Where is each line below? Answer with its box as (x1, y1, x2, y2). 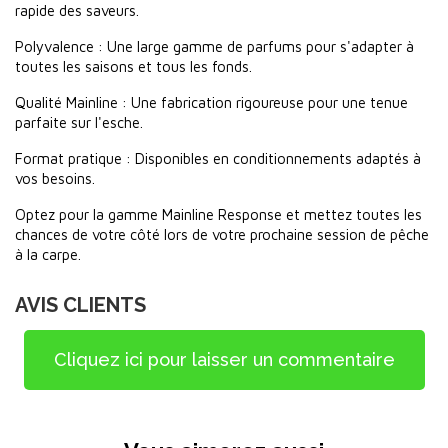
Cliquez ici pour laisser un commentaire (53, 349, 395, 370)
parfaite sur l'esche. (15, 114, 143, 131)
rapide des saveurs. (15, 2, 139, 19)
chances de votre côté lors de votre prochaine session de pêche (15, 226, 429, 243)
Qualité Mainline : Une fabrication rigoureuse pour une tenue (15, 94, 408, 111)
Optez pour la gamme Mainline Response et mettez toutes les (15, 206, 422, 223)
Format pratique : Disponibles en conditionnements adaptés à (15, 150, 421, 167)
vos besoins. (15, 170, 95, 187)
